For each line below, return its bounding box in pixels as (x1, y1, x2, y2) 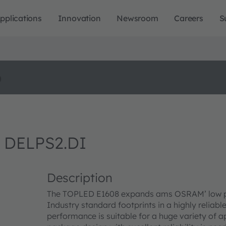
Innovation (58, 13, 101, 23)
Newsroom (117, 13, 158, 23)
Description (47, 170, 112, 185)
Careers (174, 13, 203, 23)
